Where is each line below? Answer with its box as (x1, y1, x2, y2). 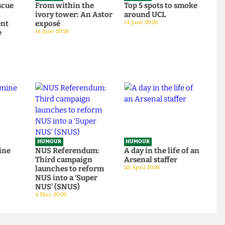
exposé (52, 65, 79, 75)
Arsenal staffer (147, 210, 204, 220)
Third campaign (52, 210, 114, 220)
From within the (52, 46, 116, 56)
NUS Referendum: (52, 201, 122, 211)
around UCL (147, 56, 192, 66)
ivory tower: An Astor (52, 56, 135, 66)
